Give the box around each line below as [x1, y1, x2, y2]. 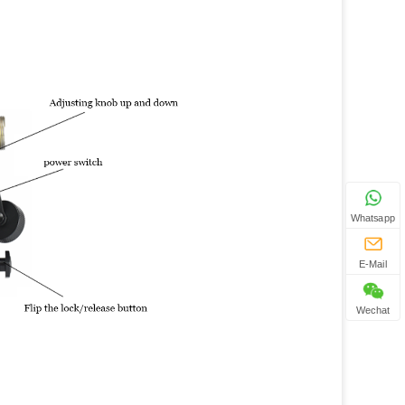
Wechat [356, 304, 390, 316]
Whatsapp [350, 212, 396, 224]
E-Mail [358, 258, 388, 270]
